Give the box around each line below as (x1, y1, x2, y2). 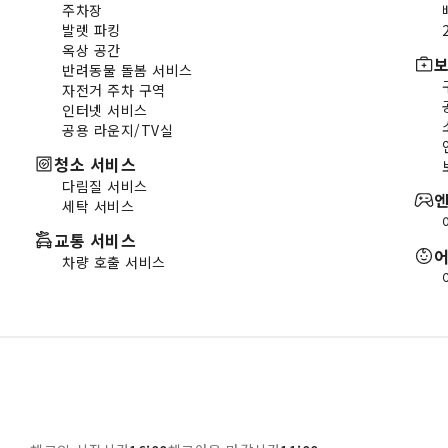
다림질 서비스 (62, 175, 148, 196)
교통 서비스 (54, 227, 136, 252)
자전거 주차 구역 (62, 79, 166, 100)
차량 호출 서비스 (62, 251, 166, 272)
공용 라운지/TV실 (62, 119, 173, 140)
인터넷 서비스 (62, 99, 148, 120)
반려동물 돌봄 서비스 (62, 59, 193, 80)
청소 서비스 (54, 151, 136, 176)
